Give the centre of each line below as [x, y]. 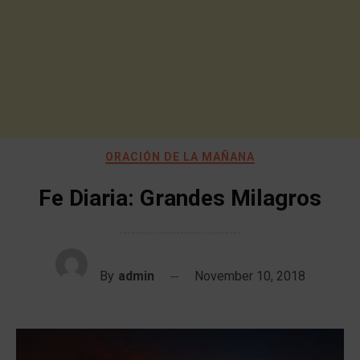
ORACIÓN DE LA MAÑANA [180, 157]
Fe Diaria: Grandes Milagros [180, 198]
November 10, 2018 [250, 276]
